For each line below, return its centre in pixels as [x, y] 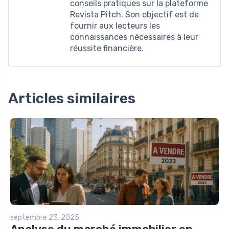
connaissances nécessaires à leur [134, 37]
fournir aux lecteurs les [115, 26]
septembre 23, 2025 [45, 217]
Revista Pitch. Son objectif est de [134, 14]
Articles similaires [72, 98]
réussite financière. [107, 48]
